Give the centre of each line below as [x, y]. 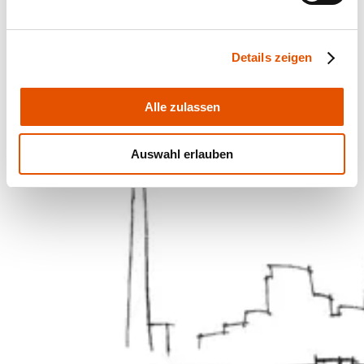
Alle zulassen [182, 106]
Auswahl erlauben [182, 154]
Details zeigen [272, 57]
